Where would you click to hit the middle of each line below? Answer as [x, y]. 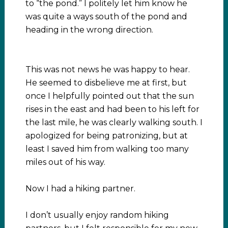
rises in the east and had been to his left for [112, 109]
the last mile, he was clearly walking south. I [114, 122]
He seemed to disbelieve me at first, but [106, 82]
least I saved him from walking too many [107, 149]
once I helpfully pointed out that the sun [109, 96]
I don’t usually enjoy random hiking [97, 215]
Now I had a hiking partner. [80, 188]
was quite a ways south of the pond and [106, 16]
